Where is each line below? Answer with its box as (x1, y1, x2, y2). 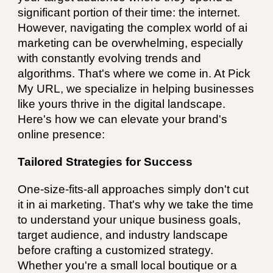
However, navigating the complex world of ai (18, 21, 248, 34)
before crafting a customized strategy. (18, 244, 214, 257)
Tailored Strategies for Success (18, 155, 193, 168)
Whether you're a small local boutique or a (18, 259, 238, 272)
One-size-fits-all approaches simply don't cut (18, 183, 249, 196)
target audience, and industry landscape (18, 229, 229, 241)
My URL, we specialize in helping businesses (18, 82, 255, 95)
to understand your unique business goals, (18, 213, 241, 226)
